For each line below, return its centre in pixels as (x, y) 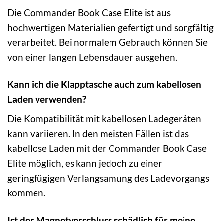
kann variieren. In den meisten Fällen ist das (98, 133)
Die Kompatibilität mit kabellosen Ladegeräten (104, 118)
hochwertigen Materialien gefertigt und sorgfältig (110, 28)
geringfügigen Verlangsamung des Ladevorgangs (108, 178)
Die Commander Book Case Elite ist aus (89, 13)
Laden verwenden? (47, 99)
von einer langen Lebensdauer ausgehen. (92, 57)
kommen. (26, 192)
